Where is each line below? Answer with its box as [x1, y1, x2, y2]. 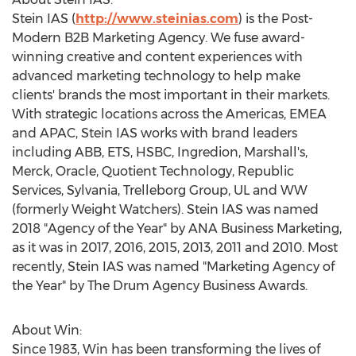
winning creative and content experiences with [12, 49, 303, 64]
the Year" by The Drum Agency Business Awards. [12, 278, 308, 293]
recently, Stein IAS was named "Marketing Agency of [12, 259, 335, 274]
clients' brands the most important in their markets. [12, 87, 330, 103]
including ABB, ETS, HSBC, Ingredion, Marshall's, [12, 145, 308, 160]
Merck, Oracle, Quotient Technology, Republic [12, 164, 294, 179]
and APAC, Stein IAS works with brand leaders [12, 126, 297, 141]
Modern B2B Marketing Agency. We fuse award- [12, 30, 305, 45]
